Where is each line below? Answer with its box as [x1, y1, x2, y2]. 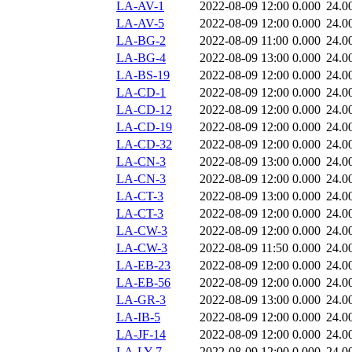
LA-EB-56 [116, 276, 170, 290]
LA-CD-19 [116, 120, 172, 134]
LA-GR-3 [116, 293, 166, 307]
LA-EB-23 [116, 258, 170, 273]
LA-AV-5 [116, 16, 164, 31]
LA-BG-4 [116, 51, 166, 65]
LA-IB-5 [116, 310, 160, 324]
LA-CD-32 [116, 137, 172, 152]
